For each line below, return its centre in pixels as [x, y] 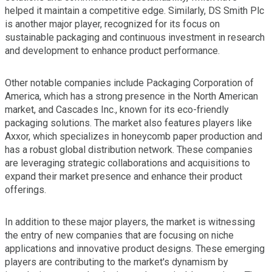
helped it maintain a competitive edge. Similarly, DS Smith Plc [134, 11]
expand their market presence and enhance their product [124, 177]
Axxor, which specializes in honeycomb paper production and [134, 137]
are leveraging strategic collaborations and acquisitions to [127, 163]
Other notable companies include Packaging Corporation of [129, 83]
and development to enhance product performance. [112, 51]
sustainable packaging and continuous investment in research [135, 38]
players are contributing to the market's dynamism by [117, 262]
